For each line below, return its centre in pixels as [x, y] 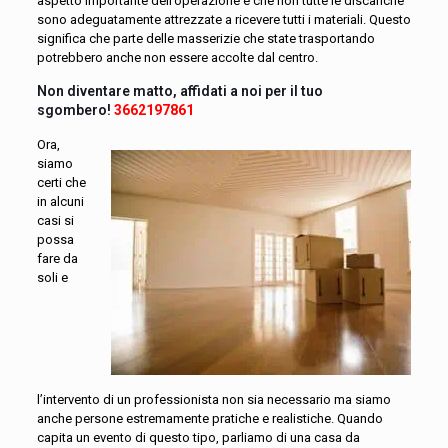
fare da [57, 258]
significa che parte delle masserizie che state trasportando [205, 38]
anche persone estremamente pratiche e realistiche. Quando [209, 418]
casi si [55, 220]
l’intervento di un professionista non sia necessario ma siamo [213, 399]
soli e [52, 277]
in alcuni [60, 201]
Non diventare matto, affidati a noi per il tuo [179, 91]
